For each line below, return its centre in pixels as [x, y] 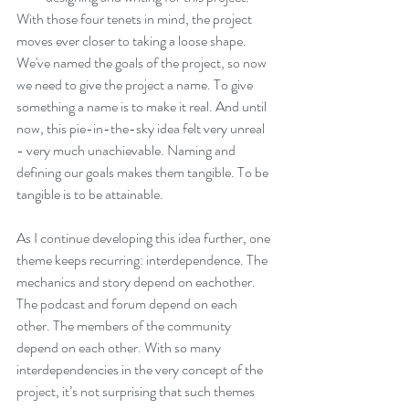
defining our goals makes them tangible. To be [144, 172]
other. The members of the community [125, 325]
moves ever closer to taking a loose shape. [133, 41]
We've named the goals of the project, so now [143, 63]
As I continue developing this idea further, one [145, 238]
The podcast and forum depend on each [128, 304]
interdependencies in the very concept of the [141, 369]
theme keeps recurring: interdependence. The [143, 260]
